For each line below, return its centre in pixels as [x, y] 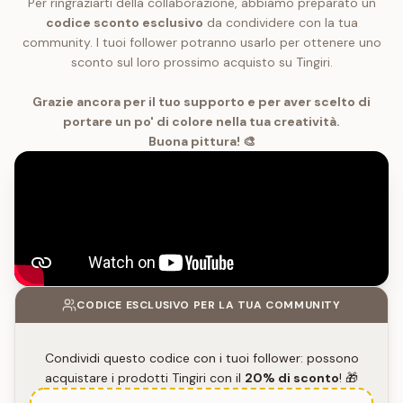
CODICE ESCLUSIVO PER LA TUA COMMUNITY [209, 305]
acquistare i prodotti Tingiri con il [145, 378]
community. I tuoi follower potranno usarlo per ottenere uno [201, 42]
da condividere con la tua [280, 22]
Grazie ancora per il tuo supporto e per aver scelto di [201, 102]
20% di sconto [292, 378]
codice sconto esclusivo [124, 22]
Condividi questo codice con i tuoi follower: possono [201, 358]
